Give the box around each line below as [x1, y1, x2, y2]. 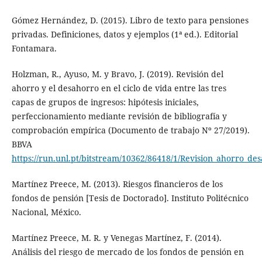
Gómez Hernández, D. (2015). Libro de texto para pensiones [11, 15, 249, 26]
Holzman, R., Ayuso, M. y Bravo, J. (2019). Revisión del [11, 68, 223, 80]
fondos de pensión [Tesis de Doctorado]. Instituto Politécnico [11, 192, 249, 204]
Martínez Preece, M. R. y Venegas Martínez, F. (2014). [11, 232, 222, 244]
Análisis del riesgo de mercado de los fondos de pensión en [11, 246, 244, 258]
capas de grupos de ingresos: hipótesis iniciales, [11, 96, 199, 108]
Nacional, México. [11, 206, 81, 218]
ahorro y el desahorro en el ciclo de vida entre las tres [11, 82, 226, 94]
